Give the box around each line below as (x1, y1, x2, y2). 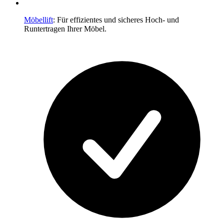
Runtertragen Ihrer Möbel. (24, 24, 106, 33)
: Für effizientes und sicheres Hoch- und (53, 15, 179, 24)
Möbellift (24, 15, 53, 24)
